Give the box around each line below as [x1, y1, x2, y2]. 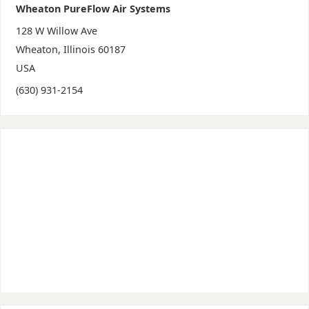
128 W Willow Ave [15, 23, 97, 37]
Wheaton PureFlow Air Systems [15, 1, 170, 15]
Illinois [63, 42, 95, 56]
